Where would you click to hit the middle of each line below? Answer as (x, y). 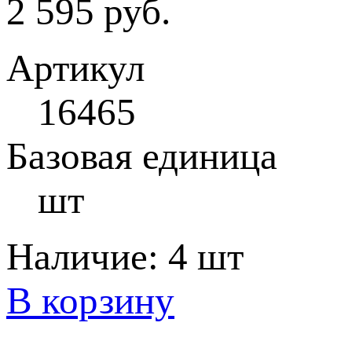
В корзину (90, 301)
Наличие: (87, 257)
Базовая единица (142, 156)
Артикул (75, 68)
